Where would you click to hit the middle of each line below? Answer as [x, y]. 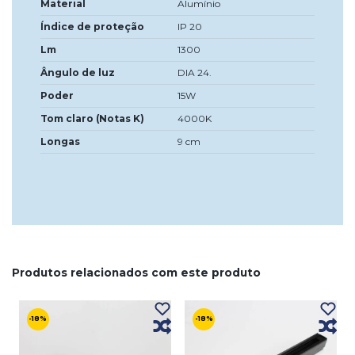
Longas [60, 142]
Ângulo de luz [78, 73]
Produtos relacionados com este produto [136, 273]
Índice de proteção [92, 27]
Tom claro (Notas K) [92, 119]
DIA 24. [195, 73]
